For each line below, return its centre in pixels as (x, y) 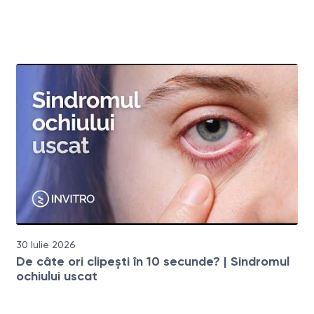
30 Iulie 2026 (46, 244)
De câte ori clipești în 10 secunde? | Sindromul (153, 261)
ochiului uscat (57, 276)
